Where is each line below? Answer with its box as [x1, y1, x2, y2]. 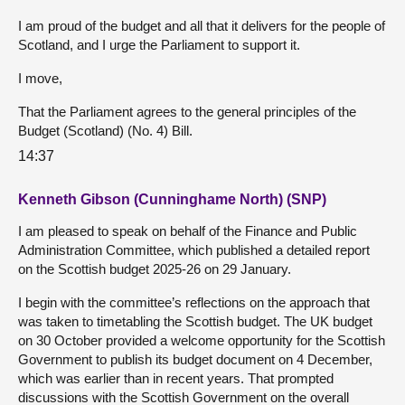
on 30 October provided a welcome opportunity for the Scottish [18, 333, 385, 349]
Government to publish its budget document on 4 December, [18, 352, 372, 368]
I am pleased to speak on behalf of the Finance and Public [18, 223, 357, 240]
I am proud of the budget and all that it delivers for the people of [18, 17, 385, 33]
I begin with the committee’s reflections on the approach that [18, 295, 370, 311]
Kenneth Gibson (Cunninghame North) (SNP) [18, 192, 326, 208]
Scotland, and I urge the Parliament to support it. [18, 36, 300, 52]
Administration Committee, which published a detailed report [18, 242, 370, 259]
